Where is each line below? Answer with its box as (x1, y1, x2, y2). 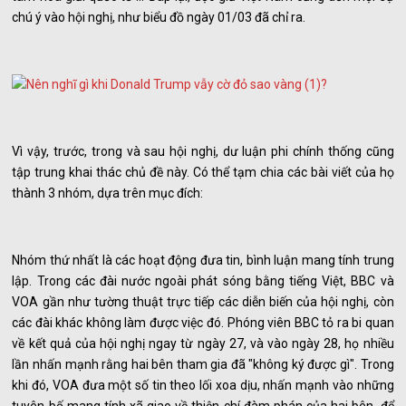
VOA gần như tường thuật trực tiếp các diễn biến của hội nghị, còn (12, 295, 394, 310)
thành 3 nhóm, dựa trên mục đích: (12, 186, 204, 201)
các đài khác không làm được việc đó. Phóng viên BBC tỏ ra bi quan (12, 315, 394, 331)
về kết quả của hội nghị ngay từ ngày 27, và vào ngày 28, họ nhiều (12, 336, 394, 352)
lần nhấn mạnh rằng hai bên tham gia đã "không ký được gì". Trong (12, 357, 394, 372)
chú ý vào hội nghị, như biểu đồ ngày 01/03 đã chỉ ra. (12, 10, 306, 25)
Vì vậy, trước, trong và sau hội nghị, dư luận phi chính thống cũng (12, 144, 394, 159)
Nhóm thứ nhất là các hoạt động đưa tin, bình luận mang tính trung (12, 253, 394, 268)
